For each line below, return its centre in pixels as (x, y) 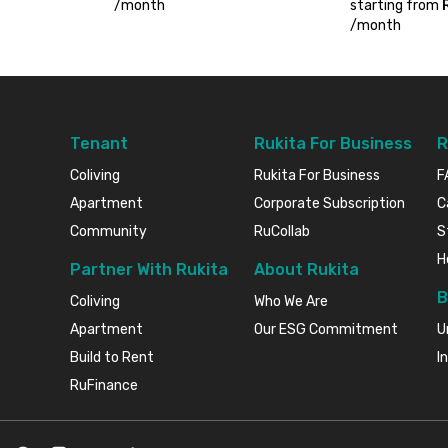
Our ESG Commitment (325, 329)
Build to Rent (112, 357)
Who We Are (290, 301)
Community (109, 231)
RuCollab (281, 231)
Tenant (99, 143)
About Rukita (306, 269)
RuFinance (104, 385)
